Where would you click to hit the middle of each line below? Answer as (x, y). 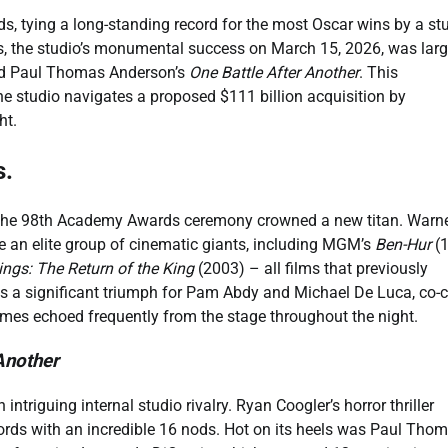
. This (378, 72)
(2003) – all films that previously (311, 268)
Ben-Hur (403, 244)
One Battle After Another (274, 72)
